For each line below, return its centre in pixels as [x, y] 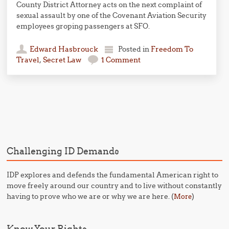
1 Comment [121, 60]
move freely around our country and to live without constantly [114, 186]
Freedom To [172, 49]
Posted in [135, 49]
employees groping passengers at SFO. [83, 26]
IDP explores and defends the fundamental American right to [113, 175]
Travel [28, 60]
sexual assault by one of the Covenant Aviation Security [112, 15]
